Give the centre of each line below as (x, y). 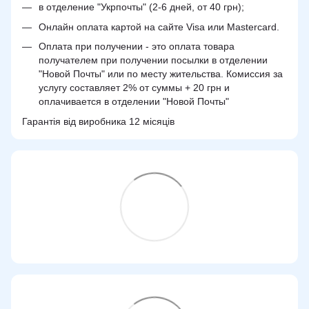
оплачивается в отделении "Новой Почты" (134, 102)
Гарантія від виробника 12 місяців (98, 121)
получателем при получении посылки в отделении (153, 60)
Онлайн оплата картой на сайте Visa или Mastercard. (159, 27)
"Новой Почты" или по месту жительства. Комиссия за (161, 74)
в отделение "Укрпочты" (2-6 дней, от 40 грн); (141, 7)
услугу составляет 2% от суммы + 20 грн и (134, 88)
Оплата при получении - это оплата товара (137, 47)
